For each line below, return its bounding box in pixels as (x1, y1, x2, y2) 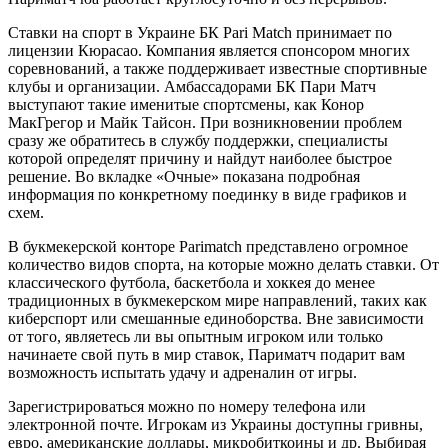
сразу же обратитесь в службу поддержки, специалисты (8, 132, 388, 150)
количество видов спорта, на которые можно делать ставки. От (8, 256, 439, 274)
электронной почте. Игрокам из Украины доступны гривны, (8, 416, 423, 434)
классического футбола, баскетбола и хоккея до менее (8, 274, 375, 292)
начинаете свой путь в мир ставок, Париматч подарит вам (8, 346, 405, 364)
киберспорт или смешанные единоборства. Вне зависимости (8, 310, 424, 328)
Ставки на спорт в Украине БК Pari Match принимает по (8, 24, 392, 42)
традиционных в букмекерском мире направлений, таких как (8, 292, 427, 310)
